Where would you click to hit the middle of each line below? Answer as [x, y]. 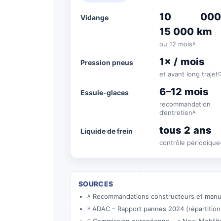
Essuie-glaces [105, 92]
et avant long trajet [189, 74]
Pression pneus [107, 62]
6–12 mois [184, 92]
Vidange [94, 18]
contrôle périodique [190, 143]
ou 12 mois [176, 44]
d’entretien [176, 112]
